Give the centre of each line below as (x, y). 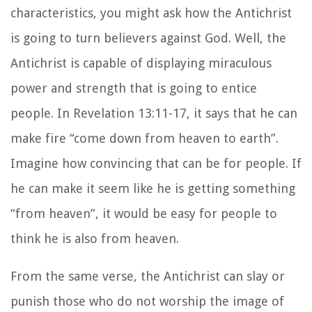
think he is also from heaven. (95, 238)
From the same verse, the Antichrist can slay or (148, 276)
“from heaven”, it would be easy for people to (144, 213)
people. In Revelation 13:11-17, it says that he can (154, 113)
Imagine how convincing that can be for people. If (156, 163)
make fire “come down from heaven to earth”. (145, 138)
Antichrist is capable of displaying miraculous (141, 63)
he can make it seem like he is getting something (153, 188)
